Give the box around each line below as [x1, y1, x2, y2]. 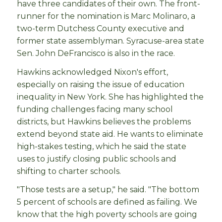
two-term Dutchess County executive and [17, 23, 184, 33]
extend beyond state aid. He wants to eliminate [17, 129, 203, 139]
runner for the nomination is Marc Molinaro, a [17, 11, 195, 21]
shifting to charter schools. [17, 166, 123, 176]
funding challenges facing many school [17, 104, 173, 114]
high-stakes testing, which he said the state [17, 141, 186, 151]
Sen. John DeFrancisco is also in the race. [17, 48, 177, 58]
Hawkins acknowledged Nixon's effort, [17, 67, 168, 77]
